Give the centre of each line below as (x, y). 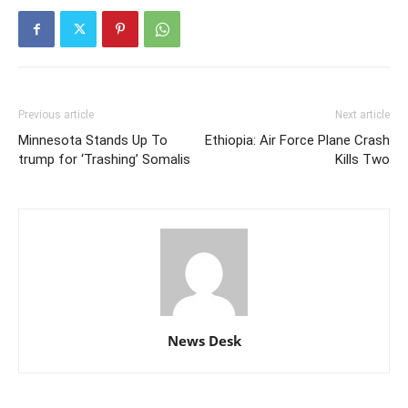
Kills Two (362, 160)
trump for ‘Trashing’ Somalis (104, 160)
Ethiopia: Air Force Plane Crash (297, 141)
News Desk (204, 341)
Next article (362, 115)
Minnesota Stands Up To (93, 141)
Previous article (56, 115)
